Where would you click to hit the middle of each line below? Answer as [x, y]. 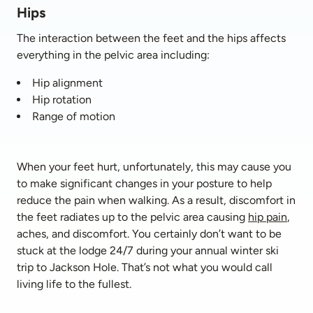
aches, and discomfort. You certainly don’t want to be [149, 234]
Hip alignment [67, 83]
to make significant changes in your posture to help [144, 183]
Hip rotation [62, 100]
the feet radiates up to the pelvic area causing [132, 217]
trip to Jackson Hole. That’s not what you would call [145, 267]
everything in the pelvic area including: [113, 55]
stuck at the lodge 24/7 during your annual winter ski [148, 250]
